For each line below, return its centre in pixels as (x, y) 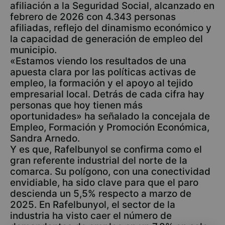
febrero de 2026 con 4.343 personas (93, 17)
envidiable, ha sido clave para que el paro (104, 183)
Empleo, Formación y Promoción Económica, (110, 127)
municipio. (33, 50)
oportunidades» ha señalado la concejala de (110, 116)
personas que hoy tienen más (76, 105)
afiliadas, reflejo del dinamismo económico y (111, 28)
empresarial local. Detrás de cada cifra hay (107, 94)
